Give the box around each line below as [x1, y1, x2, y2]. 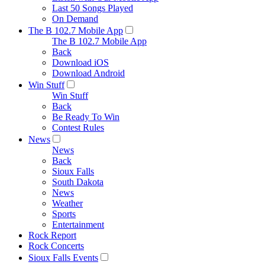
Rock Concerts [28, 241, 84, 251]
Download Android [52, 68, 125, 78]
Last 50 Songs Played [52, 3, 133, 13]
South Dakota [52, 177, 104, 187]
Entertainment [52, 219, 104, 230]
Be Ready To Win [52, 112, 119, 122]
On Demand [52, 14, 98, 24]
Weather [52, 198, 83, 208]
